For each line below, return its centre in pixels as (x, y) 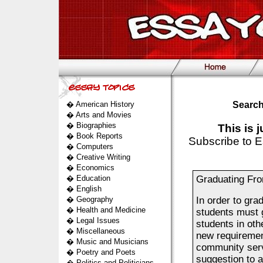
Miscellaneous (100, 231)
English (89, 189)
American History (105, 104)
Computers (95, 146)
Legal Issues (98, 220)
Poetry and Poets (106, 252)
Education (93, 178)
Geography (95, 199)
